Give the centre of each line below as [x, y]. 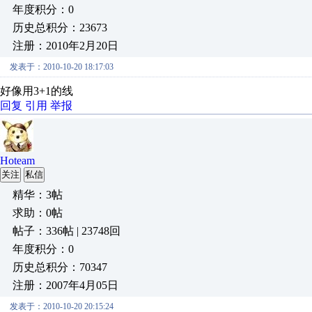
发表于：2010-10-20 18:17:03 [62, 67]
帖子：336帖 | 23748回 [67, 231]
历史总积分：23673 [60, 28]
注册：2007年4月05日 [65, 285]
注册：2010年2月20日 [65, 46]
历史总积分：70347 [60, 267]
